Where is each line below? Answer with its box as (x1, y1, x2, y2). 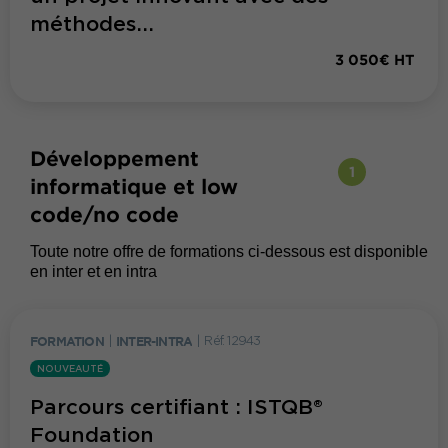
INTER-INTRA (116, 332, 193, 349)
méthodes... (30, 12, 154, 37)
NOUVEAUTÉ (37, 363, 103, 375)
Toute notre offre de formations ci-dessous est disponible (30, 243, 428, 261)
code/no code (30, 202, 179, 227)
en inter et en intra (30, 263, 157, 281)
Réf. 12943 (204, 332, 261, 348)
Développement (30, 146, 199, 171)
